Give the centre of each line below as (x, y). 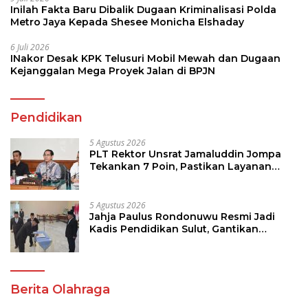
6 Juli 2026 (30, 47)
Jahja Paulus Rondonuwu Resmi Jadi (182, 217)
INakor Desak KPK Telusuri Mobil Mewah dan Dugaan (145, 59)
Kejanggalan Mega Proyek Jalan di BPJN (113, 71)
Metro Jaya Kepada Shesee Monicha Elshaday (127, 22)
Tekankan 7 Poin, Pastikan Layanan (180, 167)
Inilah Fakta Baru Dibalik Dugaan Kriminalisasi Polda (143, 10)
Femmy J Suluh (127, 242)
